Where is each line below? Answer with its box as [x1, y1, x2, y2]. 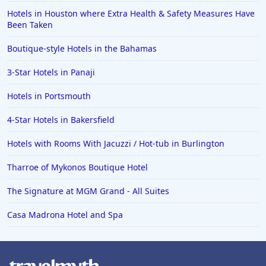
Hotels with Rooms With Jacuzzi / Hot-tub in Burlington [7, 138, 224, 150]
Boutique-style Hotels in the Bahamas [7, 43, 157, 55]
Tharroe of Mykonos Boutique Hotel [7, 161, 148, 173]
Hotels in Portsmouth [7, 90, 91, 102]
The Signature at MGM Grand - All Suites [7, 185, 169, 197]
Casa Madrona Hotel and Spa [7, 209, 123, 221]
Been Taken [7, 19, 53, 31]
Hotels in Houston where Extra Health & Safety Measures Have [7, 8, 255, 20]
